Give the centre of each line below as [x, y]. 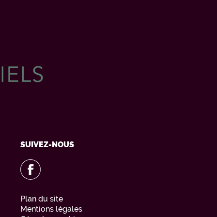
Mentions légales [51, 209]
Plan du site [41, 199]
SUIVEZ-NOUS [47, 144]
